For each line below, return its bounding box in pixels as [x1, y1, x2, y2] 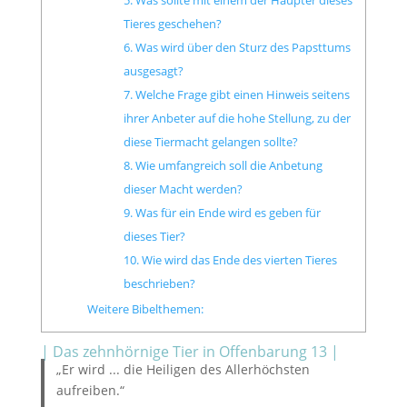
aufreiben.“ [56, 381, 125, 399]
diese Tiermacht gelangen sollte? [123, 133, 298, 150]
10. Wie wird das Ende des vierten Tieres [123, 251, 337, 268]
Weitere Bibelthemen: [86, 300, 203, 317]
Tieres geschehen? [123, 15, 222, 32]
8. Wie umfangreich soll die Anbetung [123, 156, 323, 174]
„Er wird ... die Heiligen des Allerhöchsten [56, 360, 311, 378]
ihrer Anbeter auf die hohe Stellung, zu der [123, 109, 351, 126]
